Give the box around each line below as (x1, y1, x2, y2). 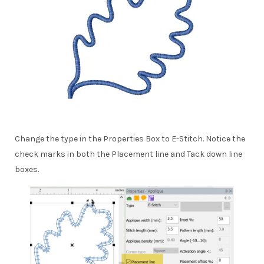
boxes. (15, 164, 41, 175)
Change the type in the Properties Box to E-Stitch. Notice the (15, 134, 245, 144)
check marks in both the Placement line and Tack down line (15, 149, 242, 160)
